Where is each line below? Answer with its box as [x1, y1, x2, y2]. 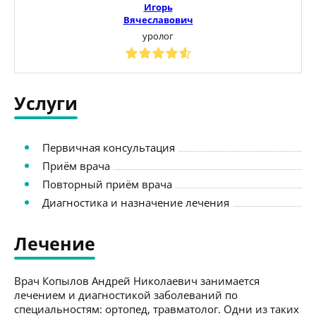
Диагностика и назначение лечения [42, 195, 229, 209]
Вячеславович [123, 13, 193, 26]
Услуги [14, 90, 78, 115]
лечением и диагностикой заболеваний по [14, 287, 238, 302]
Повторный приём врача [42, 176, 172, 191]
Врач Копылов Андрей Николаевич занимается [14, 273, 260, 288]
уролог [142, 29, 174, 42]
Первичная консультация [42, 140, 175, 154]
